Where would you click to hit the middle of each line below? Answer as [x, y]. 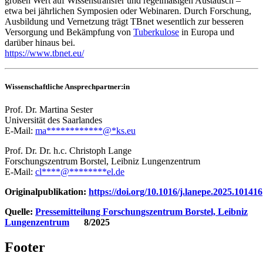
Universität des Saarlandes [53, 120]
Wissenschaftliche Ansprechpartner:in [67, 86]
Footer [25, 247]
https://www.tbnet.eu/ [44, 53]
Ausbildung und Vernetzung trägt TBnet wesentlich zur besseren [124, 21]
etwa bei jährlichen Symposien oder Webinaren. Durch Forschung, [128, 11]
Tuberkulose [156, 32]
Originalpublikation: [47, 192]
